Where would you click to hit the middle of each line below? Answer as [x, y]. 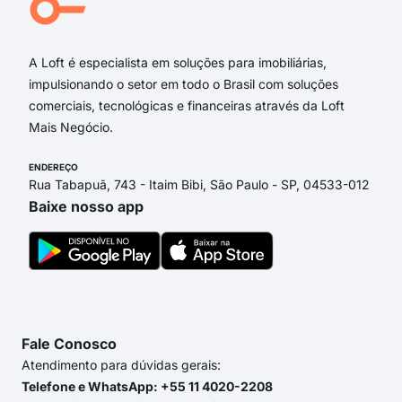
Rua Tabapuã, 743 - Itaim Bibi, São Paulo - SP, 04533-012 [199, 185]
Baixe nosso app [86, 207]
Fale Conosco [69, 344]
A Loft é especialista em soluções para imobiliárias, [178, 63]
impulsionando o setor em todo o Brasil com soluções [184, 84]
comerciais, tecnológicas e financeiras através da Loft [187, 106]
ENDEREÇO [53, 167]
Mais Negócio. [71, 127]
